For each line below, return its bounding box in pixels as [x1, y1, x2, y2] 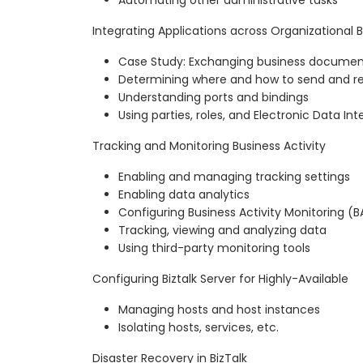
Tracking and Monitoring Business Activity [92, 137, 326, 154]
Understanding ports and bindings [118, 88, 309, 105]
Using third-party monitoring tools [118, 239, 310, 256]
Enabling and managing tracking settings [118, 168, 350, 185]
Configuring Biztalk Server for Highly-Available [92, 270, 348, 287]
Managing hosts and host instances [118, 301, 320, 318]
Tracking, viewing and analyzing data [118, 221, 327, 238]
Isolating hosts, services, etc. [118, 318, 279, 335]
